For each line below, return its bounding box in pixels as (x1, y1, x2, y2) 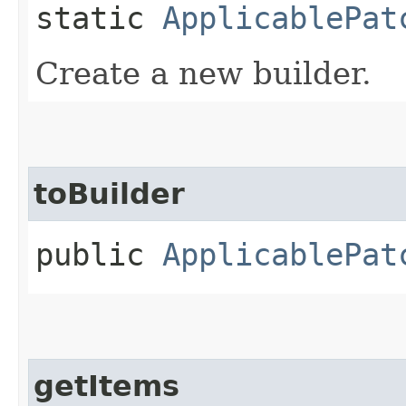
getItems (34, 369, 179, 402)
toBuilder (34, 177, 185, 210)
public (35, 236, 162, 273)
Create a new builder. (35, 54, 372, 92)
